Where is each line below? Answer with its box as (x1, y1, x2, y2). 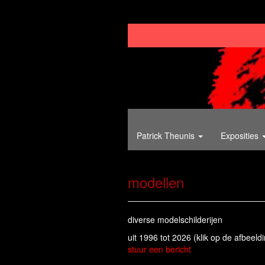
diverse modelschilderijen (128, 214, 222, 226)
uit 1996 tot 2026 (128, 231, 193, 244)
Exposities (221, 130, 261, 142)
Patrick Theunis (137, 130, 197, 142)
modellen (128, 172, 184, 193)
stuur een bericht (128, 243, 191, 256)
